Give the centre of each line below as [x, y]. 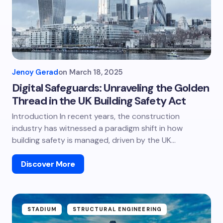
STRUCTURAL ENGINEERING [117, 209]
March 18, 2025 [96, 72]
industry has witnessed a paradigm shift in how [97, 128]
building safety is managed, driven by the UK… [94, 140]
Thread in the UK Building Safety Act [99, 101]
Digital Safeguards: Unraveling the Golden [111, 88]
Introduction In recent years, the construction [96, 116]
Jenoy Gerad [35, 72]
